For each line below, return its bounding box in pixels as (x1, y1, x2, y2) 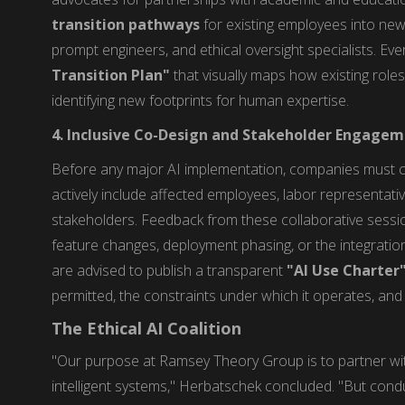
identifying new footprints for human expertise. (52, 89, 350, 110)
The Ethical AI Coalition (52, 316, 242, 339)
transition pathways (52, 14, 201, 34)
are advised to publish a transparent (52, 259, 287, 280)
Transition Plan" (52, 64, 171, 85)
